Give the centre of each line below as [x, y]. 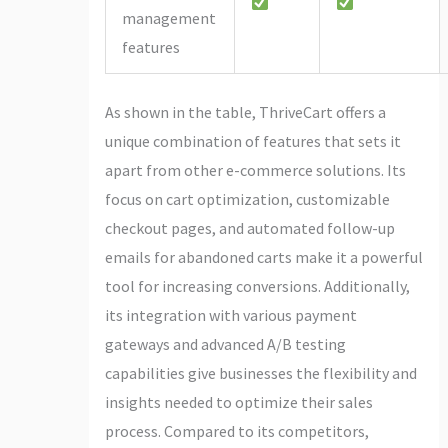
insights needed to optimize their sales [238, 401]
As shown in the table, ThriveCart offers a [245, 111]
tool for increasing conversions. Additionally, [257, 285]
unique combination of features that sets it [252, 140]
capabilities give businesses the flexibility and [260, 372]
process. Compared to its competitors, [236, 430]
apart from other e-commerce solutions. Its [255, 169]
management [168, 17]
